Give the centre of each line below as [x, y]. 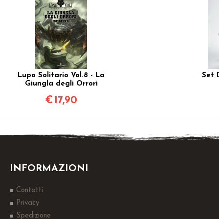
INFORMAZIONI [49, 169]
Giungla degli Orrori [61, 84]
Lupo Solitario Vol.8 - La [61, 75]
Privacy [28, 203]
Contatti [30, 190]
